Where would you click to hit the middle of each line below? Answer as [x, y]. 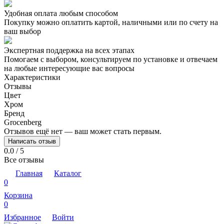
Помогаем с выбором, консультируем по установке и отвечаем [111, 59]
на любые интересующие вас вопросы [69, 68]
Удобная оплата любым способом [61, 13]
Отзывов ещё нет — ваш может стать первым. [83, 131]
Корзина [18, 195]
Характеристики [32, 77]
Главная [29, 173]
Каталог [68, 173]
